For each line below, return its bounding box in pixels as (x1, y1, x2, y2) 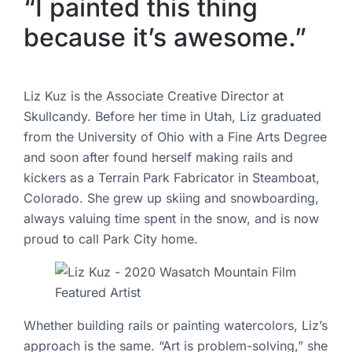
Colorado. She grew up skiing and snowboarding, (24, 189, 319, 206)
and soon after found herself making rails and (24, 148, 293, 165)
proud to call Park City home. (24, 230, 198, 247)
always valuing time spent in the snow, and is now (24, 210, 319, 226)
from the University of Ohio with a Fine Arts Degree (24, 128, 327, 145)
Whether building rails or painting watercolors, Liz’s (24, 317, 328, 333)
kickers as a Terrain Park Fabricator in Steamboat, (24, 169, 320, 185)
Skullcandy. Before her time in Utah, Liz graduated (24, 108, 321, 124)
